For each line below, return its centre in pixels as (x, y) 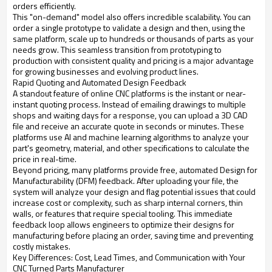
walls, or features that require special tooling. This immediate (123, 214)
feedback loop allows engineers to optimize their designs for (124, 225)
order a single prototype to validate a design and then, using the (129, 28)
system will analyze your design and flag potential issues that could (134, 192)
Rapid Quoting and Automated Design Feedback (100, 83)
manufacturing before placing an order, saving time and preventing (133, 236)
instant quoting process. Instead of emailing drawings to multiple (129, 104)
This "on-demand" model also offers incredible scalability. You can (132, 17)
